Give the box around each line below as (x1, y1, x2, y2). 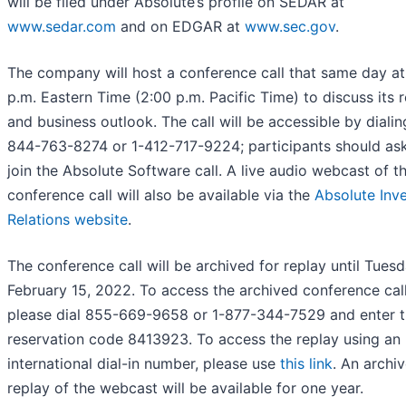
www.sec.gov (245, 17, 335, 36)
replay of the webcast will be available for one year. (7, 379, 363, 398)
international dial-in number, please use (7, 354, 280, 373)
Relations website (7, 210, 128, 229)
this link (280, 354, 333, 373)
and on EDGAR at (116, 17, 245, 36)
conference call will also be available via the (7, 186, 314, 205)
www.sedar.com (7, 17, 116, 36)
